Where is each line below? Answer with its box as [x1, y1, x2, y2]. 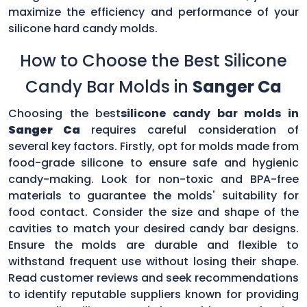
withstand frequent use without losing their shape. [8, 253, 299, 269]
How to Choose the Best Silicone [20, 49, 287, 72]
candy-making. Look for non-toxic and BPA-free [8, 171, 299, 187]
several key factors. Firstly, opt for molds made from [8, 138, 299, 154]
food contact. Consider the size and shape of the [8, 204, 299, 220]
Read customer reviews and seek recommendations [8, 269, 299, 286]
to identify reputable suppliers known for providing [8, 286, 299, 302]
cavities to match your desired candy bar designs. [8, 220, 299, 236]
